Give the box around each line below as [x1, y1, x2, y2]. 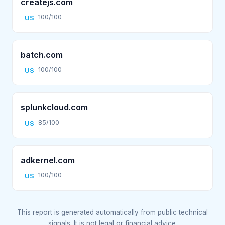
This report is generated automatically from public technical [17, 208, 208, 216]
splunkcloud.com [21, 102, 88, 113]
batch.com [21, 49, 63, 60]
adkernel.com [21, 155, 75, 165]
